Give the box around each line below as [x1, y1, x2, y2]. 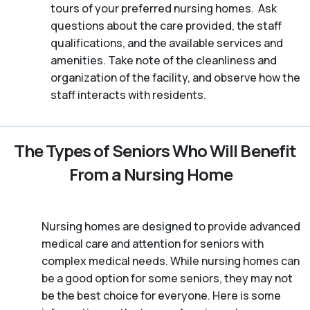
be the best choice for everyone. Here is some [42, 288, 281, 304]
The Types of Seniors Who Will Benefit [14, 139, 296, 163]
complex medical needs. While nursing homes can [42, 253, 300, 269]
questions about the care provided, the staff [50, 18, 282, 34]
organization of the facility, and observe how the [50, 70, 300, 86]
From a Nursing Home [69, 163, 232, 186]
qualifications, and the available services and [50, 35, 283, 51]
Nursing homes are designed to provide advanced [42, 219, 300, 235]
